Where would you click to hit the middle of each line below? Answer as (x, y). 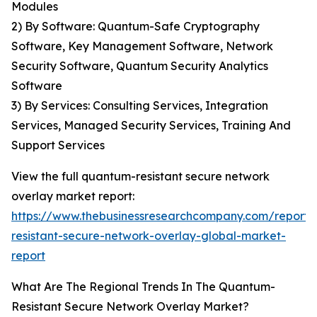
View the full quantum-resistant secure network (140, 177)
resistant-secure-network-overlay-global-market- (149, 236)
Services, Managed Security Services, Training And (151, 126)
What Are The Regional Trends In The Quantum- (143, 287)
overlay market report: (73, 196)
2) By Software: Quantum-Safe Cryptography (136, 27)
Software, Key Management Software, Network (142, 46)
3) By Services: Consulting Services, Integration (140, 106)
